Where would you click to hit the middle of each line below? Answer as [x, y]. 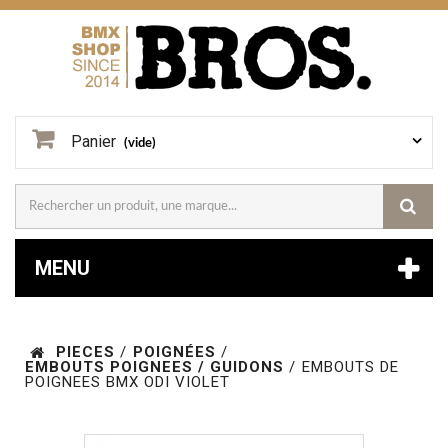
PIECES [85, 352]
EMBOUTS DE [350, 367]
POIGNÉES [174, 352]
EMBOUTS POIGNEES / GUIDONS [154, 367]
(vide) [140, 143]
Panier [93, 141]
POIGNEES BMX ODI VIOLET [127, 382]
